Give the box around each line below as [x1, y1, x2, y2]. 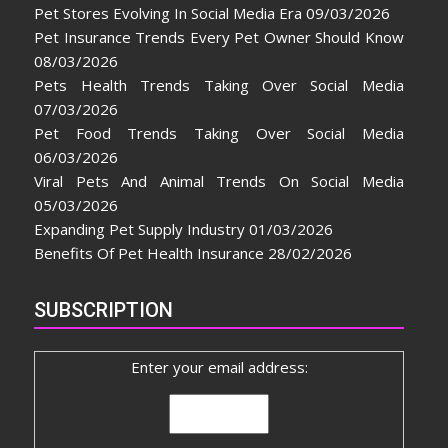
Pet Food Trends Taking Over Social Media [34, 123, 404, 144]
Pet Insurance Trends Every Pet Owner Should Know [34, 27, 404, 48]
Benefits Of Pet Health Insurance [34, 243, 265, 264]
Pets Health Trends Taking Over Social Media [34, 75, 404, 96]
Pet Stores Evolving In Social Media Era [34, 3, 303, 24]
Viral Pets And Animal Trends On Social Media [34, 171, 404, 192]
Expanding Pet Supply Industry [34, 219, 246, 240]
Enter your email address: [130, 357, 308, 378]
